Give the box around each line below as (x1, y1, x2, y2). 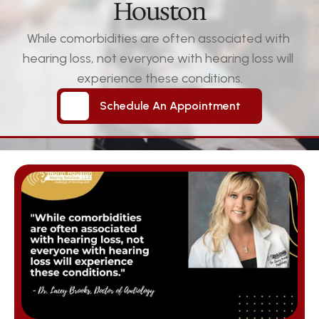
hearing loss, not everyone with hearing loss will (23, 50, 293, 66)
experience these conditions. (76, 70, 243, 86)
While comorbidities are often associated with (26, 30, 290, 46)
